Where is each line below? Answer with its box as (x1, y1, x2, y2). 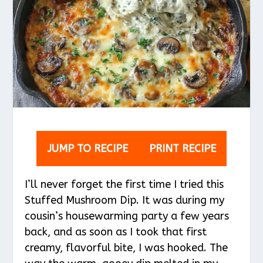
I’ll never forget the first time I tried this (25, 177, 224, 191)
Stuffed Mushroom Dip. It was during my (25, 193, 225, 207)
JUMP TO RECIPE (47, 141, 128, 155)
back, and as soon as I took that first (25, 225, 207, 238)
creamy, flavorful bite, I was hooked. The (25, 241, 228, 254)
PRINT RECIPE (149, 141, 216, 155)
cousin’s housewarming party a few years (25, 209, 230, 222)
